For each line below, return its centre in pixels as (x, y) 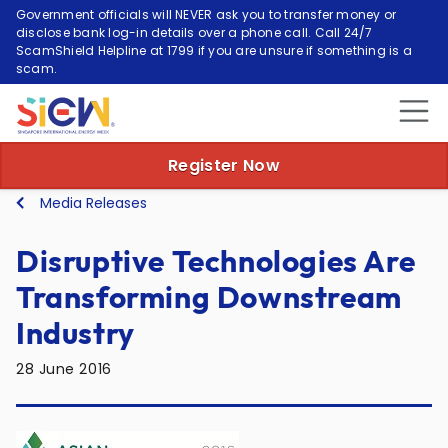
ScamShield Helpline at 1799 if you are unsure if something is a (214, 50)
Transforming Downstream (209, 297)
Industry (75, 333)
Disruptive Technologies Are (216, 261)
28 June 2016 (64, 369)
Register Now (224, 165)
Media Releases (93, 203)
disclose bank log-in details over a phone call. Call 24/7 (194, 32)
